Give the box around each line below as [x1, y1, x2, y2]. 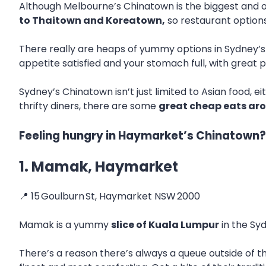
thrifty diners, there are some [19, 99, 159, 113]
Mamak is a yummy [19, 217, 111, 232]
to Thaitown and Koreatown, [19, 13, 165, 27]
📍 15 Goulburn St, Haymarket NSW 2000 [19, 189, 200, 203]
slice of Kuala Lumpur [111, 217, 219, 232]
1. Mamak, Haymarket [19, 156, 178, 176]
